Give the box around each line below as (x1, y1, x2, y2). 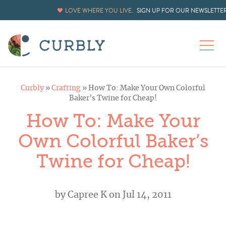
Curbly (21, 85, 44, 92)
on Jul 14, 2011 (106, 191, 172, 200)
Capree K (67, 191, 107, 200)
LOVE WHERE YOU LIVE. (65, 6, 133, 15)
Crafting (51, 85, 81, 92)
